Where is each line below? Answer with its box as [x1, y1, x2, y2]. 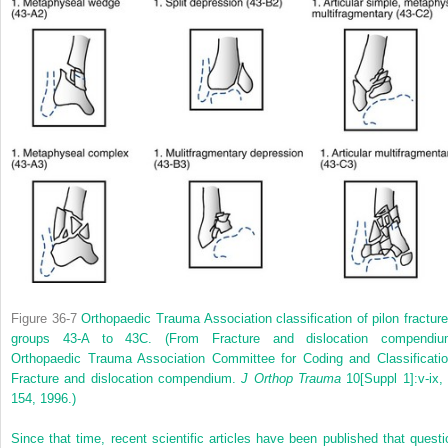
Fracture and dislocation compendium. [11, 371, 242, 387]
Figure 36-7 [11, 311, 77, 327]
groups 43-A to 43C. [11, 331, 165, 347]
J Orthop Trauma [241, 371, 342, 387]
